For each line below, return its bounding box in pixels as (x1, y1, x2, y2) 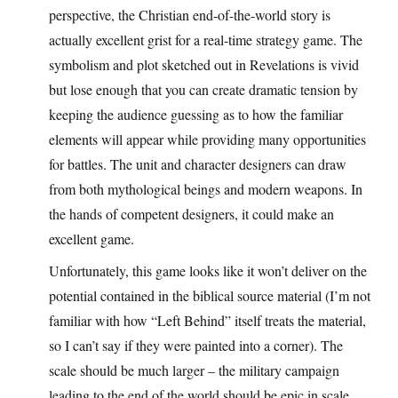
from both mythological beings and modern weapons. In (49, 179, 362, 198)
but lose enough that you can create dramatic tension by (49, 79, 358, 99)
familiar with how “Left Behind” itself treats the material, (49, 310, 366, 330)
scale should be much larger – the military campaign (49, 360, 339, 379)
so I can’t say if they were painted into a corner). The (49, 335, 343, 354)
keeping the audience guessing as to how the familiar (49, 104, 343, 123)
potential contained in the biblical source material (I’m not (49, 285, 370, 305)
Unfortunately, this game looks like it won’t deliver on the (49, 260, 367, 280)
